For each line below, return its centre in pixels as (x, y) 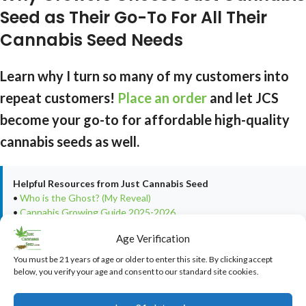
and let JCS (243, 97)
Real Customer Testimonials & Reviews (103, 226)
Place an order (162, 97)
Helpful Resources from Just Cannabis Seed (111, 183)
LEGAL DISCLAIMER (57, 289)
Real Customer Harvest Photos (86, 240)
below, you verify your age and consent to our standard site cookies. (136, 271)
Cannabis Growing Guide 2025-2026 (98, 212)
